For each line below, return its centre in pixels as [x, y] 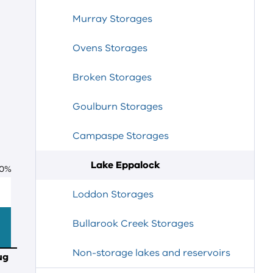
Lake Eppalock [126, 165]
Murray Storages [112, 19]
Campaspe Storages [121, 136]
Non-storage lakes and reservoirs [151, 253]
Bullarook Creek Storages [133, 224]
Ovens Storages [110, 48]
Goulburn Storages [118, 107]
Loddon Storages [113, 194]
